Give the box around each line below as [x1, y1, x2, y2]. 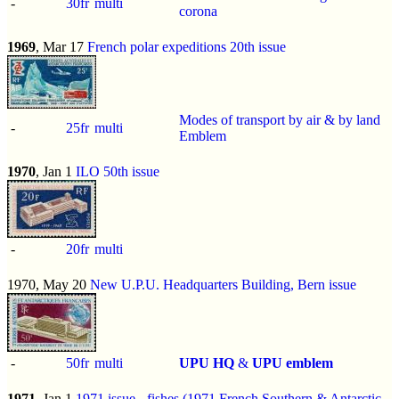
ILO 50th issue [76, 163, 159, 179]
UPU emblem [252, 354, 333, 370]
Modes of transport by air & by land [179, 111, 380, 127]
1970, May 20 [7, 276, 90, 292]
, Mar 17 [36, 38, 87, 54]
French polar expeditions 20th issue [87, 38, 286, 54]
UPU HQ [179, 354, 234, 370]
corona [179, 3, 217, 19]
